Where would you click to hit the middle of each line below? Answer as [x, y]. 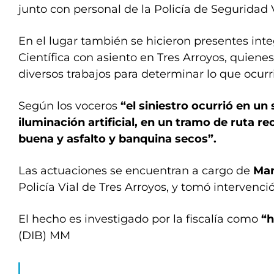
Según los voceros [69, 106]
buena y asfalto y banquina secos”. [117, 139]
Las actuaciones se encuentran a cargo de [136, 171]
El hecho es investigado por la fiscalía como [140, 219]
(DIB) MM [44, 235]
